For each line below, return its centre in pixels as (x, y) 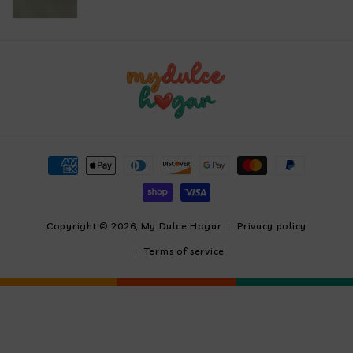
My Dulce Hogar (181, 225)
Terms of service (184, 251)
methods (52, 179)
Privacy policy (272, 226)
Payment (52, 158)
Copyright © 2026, (94, 225)
